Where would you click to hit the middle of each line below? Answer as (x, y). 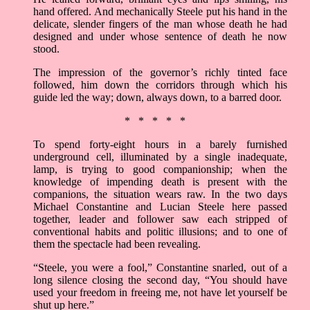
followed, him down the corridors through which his (160, 85)
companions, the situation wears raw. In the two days (160, 194)
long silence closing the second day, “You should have (160, 280)
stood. (46, 49)
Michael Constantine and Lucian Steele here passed (160, 207)
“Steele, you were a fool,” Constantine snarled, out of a (160, 268)
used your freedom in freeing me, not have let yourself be (160, 293)
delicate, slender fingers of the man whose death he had (160, 24)
